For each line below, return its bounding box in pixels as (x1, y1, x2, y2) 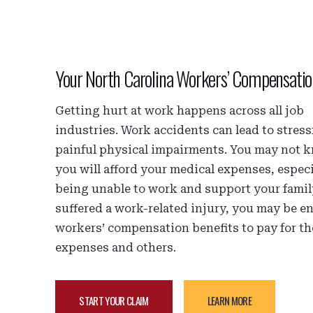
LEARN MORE (207, 292, 252, 308)
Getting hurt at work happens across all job (55, 103, 305, 117)
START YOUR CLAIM (79, 292, 149, 308)
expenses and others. (55, 240, 177, 254)
